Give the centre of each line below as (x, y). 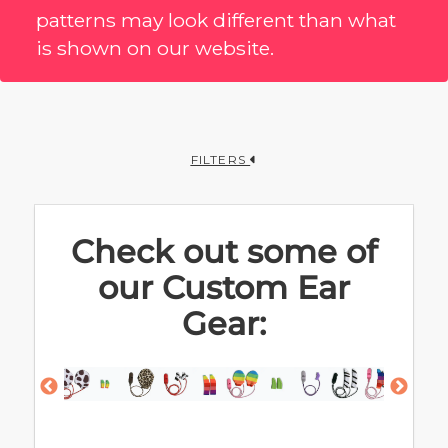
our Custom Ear (224, 287)
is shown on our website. (155, 47)
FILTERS (218, 159)
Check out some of (224, 251)
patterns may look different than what (216, 19)
